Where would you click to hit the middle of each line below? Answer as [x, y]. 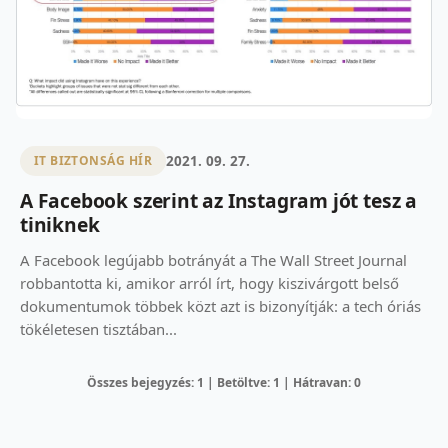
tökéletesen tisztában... [98, 328]
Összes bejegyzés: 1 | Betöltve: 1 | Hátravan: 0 [224, 382]
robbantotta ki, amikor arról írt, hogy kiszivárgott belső [209, 282]
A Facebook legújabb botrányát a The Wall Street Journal [213, 259]
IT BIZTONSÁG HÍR [93, 161]
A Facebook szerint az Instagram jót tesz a [218, 200]
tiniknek [60, 224]
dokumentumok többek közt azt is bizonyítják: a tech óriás [220, 305]
